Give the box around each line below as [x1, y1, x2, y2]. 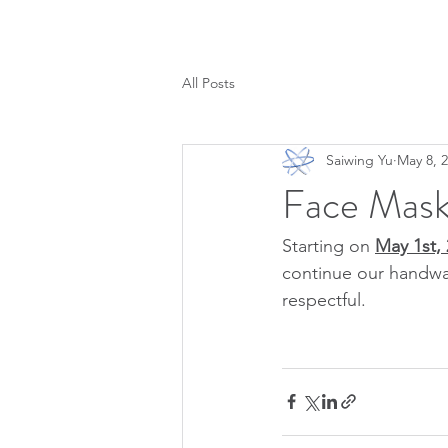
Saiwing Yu [326, 151, 393, 170]
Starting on [282, 234, 375, 257]
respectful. [282, 288, 366, 311]
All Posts [182, 74, 235, 93]
